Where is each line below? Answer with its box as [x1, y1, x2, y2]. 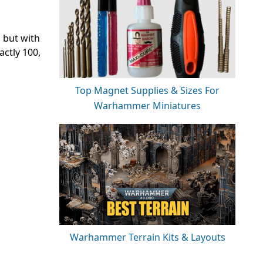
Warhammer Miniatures [94, 99, 201, 112]
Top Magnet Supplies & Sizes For [75, 83, 220, 97]
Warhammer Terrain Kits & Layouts [69, 230, 225, 244]
